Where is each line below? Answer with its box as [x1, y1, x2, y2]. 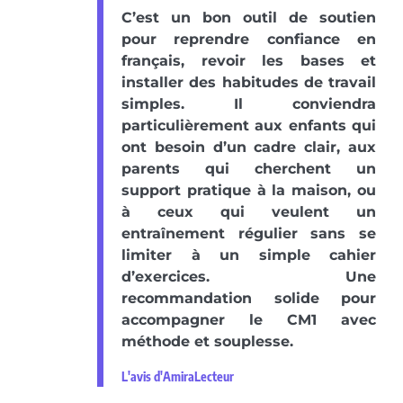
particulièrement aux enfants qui [121, 117, 376, 135]
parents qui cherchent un [121, 160, 376, 178]
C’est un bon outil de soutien [121, 9, 376, 27]
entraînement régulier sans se [121, 225, 376, 243]
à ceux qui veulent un [121, 203, 376, 221]
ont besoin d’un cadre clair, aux [121, 139, 376, 157]
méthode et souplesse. [121, 333, 293, 351]
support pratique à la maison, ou [121, 182, 376, 200]
